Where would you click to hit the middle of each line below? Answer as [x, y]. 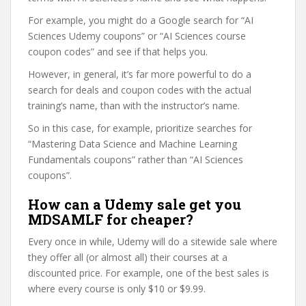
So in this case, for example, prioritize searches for [140, 128]
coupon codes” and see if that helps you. [118, 52]
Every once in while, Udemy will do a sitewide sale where [153, 241]
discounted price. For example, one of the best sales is [149, 273]
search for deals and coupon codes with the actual [140, 90]
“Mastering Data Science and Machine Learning [133, 144]
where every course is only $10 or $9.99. [117, 289]
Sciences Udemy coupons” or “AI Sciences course [137, 36]
